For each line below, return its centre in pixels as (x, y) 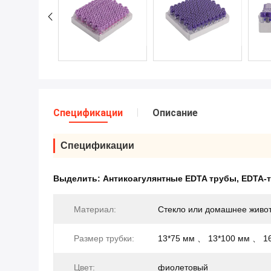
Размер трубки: (104, 239)
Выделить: (78, 179)
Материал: (95, 210)
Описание (175, 113)
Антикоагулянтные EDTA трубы (170, 179)
